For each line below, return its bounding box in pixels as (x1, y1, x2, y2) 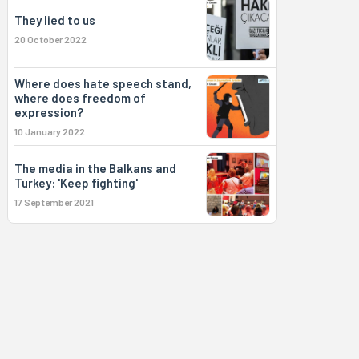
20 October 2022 (14, 34, 87, 45)
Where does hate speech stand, (14, 76, 192, 91)
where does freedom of (14, 91, 146, 105)
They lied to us (14, 13, 95, 27)
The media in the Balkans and (14, 161, 176, 175)
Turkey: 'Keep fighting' (14, 175, 138, 190)
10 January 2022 (14, 126, 85, 137)
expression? (14, 105, 83, 119)
